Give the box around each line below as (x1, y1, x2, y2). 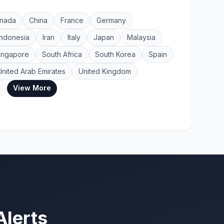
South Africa (42, 50, 82, 58)
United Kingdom (78, 67, 131, 75)
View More (13, 83, 51, 92)
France (60, 16, 83, 24)
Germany (96, 16, 126, 24)
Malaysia (127, 33, 155, 41)
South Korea (95, 50, 135, 58)
